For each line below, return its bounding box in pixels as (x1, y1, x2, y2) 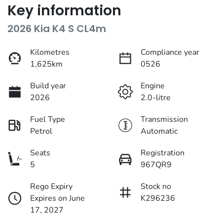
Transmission (141, 114, 188, 125)
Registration (141, 147, 184, 159)
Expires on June (30, 193, 85, 204)
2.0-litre (141, 92, 171, 104)
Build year (30, 80, 66, 92)
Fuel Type (30, 114, 65, 125)
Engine (141, 80, 165, 92)
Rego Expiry (30, 181, 73, 192)
